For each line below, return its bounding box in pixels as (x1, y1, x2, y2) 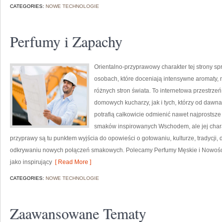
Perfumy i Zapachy (10, 31, 122, 51)
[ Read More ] (52, 159, 91, 166)
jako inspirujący (10, 159, 52, 166)
